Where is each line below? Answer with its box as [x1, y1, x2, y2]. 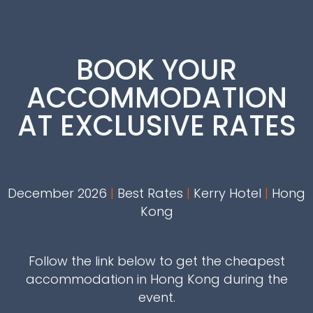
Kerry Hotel [190, 184, 265, 202]
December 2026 [8, 184, 110, 202]
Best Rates [114, 184, 187, 202]
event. [138, 289, 175, 306]
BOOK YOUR [76, 50, 237, 89]
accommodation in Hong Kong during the [25, 270, 288, 288]
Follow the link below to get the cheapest [28, 252, 285, 270]
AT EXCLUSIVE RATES [17, 106, 296, 145]
